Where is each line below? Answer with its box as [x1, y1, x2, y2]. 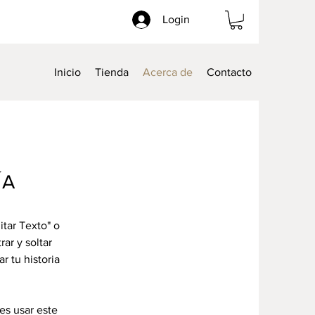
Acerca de [143, 65, 193, 78]
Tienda [95, 65, 129, 78]
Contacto [207, 65, 252, 78]
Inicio [54, 65, 81, 78]
